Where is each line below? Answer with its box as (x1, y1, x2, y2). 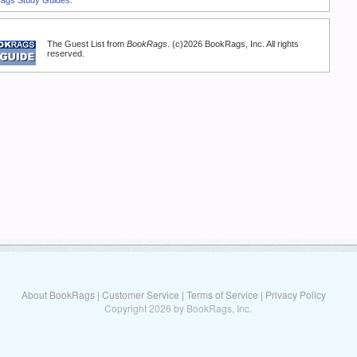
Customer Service (101, 288, 179, 302)
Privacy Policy (265, 288, 326, 302)
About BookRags (21, 288, 95, 302)
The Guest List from (47, 38, 127, 49)
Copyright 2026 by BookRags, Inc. (104, 301, 253, 316)
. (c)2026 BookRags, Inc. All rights (167, 38, 299, 49)
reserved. (47, 48, 84, 58)
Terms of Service (186, 288, 258, 302)
